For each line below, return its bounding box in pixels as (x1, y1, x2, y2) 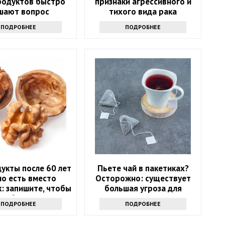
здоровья (124, 193, 162, 204)
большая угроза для (104, 183, 182, 194)
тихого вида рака (109, 6, 177, 18)
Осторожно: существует (95, 173, 191, 184)
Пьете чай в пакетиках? (97, 163, 189, 174)
